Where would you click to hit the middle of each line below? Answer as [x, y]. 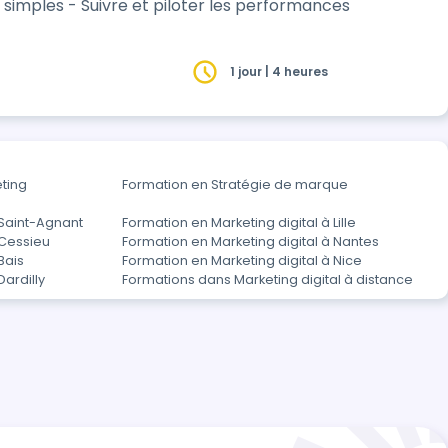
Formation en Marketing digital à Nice [242, 260]
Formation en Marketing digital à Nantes [250, 241]
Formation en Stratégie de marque [235, 184]
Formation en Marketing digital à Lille [239, 222]
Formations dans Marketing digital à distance [267, 279]
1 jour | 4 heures [279, 71]
